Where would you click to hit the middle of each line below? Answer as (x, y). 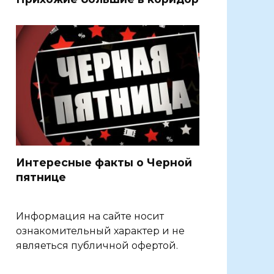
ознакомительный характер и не (100, 231)
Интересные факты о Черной (104, 162)
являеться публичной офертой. (97, 245)
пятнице (41, 177)
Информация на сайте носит (90, 216)
